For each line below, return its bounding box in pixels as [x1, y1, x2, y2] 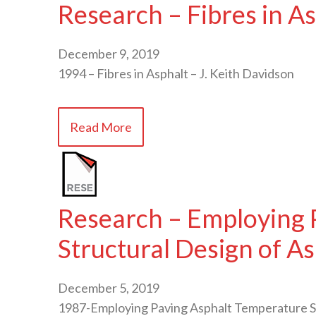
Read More [70, 119, 132, 135]
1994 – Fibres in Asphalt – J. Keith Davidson [58, 65, 294, 81]
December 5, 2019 [58, 279, 159, 296]
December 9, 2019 [58, 45, 159, 61]
